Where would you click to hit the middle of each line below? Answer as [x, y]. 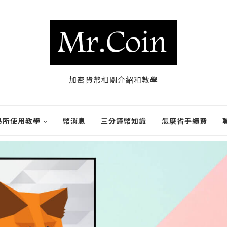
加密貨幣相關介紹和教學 [113, 80]
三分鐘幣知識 [123, 121]
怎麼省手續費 [184, 121]
